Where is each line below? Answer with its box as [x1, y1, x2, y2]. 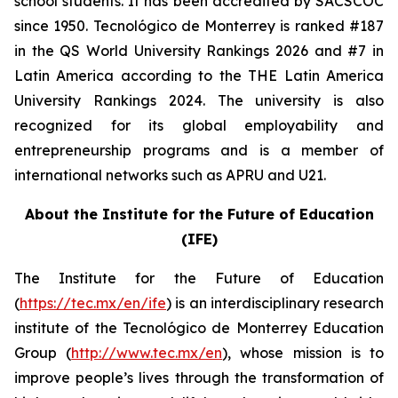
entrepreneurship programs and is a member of [14, 141, 384, 159]
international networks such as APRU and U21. [14, 166, 326, 184]
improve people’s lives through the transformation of [14, 369, 384, 386]
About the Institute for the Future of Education [24, 205, 374, 223]
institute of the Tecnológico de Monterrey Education [14, 319, 384, 337]
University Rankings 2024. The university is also [14, 92, 384, 109]
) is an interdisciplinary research [166, 294, 384, 312]
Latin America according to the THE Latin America [14, 67, 384, 84]
